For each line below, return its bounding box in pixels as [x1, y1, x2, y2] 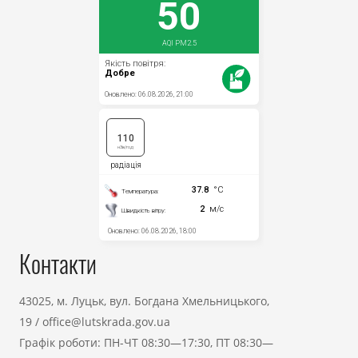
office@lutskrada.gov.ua [42, 314, 170, 329]
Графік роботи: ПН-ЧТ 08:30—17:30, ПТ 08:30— [19, 335, 273, 350]
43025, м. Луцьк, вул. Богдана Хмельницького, [19, 293, 269, 308]
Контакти [19, 248, 97, 280]
